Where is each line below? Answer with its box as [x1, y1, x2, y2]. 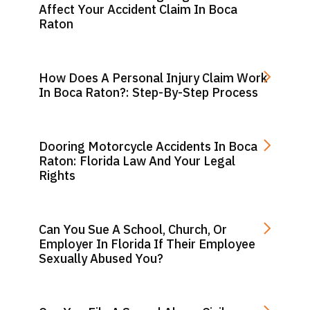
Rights [39, 167, 75, 183]
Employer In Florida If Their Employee [39, 236, 255, 252]
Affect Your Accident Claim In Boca [39, 1, 237, 17]
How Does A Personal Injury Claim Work [39, 70, 268, 86]
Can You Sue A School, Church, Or [39, 221, 227, 237]
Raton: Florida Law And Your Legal [39, 153, 235, 169]
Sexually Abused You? [39, 250, 163, 266]
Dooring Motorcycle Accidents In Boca [39, 138, 257, 154]
